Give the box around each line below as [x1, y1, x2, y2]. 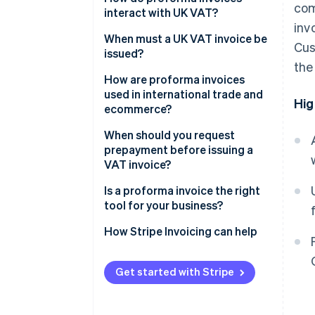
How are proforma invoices [104, 72, 245, 87]
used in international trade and [104, 86, 263, 102]
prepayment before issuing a [104, 142, 253, 157]
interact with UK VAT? [104, 5, 218, 20]
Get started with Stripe [115, 264, 234, 279]
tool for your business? [104, 198, 223, 213]
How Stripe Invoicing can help [104, 224, 257, 239]
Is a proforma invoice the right [104, 183, 260, 198]
